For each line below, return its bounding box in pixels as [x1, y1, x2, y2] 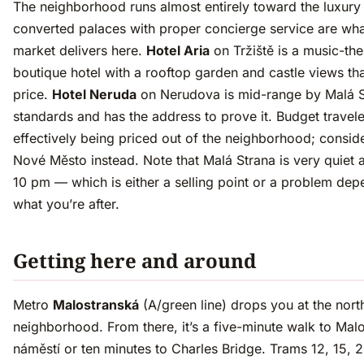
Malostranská [53, 297, 139, 314]
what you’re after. [13, 196, 119, 213]
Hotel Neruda [52, 86, 136, 103]
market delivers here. [13, 42, 146, 59]
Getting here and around [13, 247, 257, 275]
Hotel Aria [146, 42, 210, 59]
